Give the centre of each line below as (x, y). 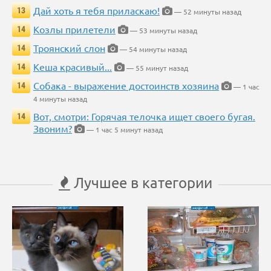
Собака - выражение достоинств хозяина (126, 86)
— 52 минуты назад (207, 12)
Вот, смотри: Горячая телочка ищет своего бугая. (144, 116)
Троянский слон (69, 48)
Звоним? (53, 129)
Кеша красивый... (73, 67)
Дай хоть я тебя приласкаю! (96, 11)
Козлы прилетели (74, 29)
